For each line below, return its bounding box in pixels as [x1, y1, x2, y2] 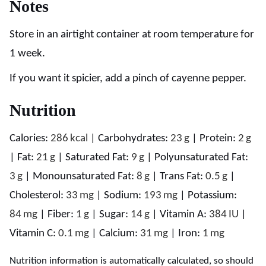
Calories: [9, 132, 50, 144]
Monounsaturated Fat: [33, 170, 137, 182]
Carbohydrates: [98, 132, 170, 144]
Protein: [199, 132, 238, 144]
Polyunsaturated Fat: [154, 151, 248, 163]
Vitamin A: [160, 208, 209, 220]
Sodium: [104, 189, 144, 201]
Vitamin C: [9, 227, 58, 239]
